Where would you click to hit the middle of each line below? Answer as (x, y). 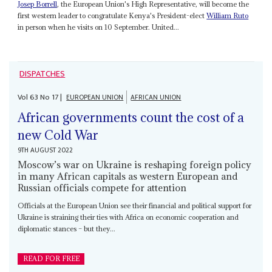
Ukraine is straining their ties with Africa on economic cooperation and (128, 217)
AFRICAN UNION (156, 97)
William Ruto (228, 15)
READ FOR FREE (51, 259)
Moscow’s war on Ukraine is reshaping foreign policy (135, 165)
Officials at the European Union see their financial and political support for (135, 206)
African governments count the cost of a (131, 118)
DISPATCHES (42, 74)
